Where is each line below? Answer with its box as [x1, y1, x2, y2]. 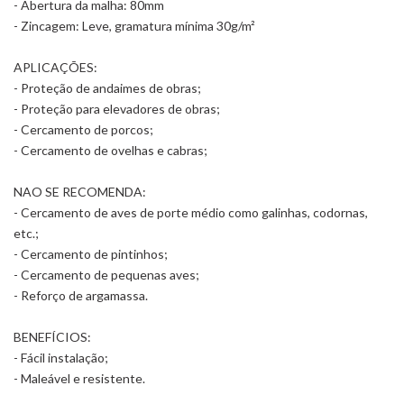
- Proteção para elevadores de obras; [14, 101, 220, 116]
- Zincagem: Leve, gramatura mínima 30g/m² [14, 18, 255, 33]
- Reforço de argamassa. [14, 288, 148, 303]
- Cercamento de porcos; [14, 122, 153, 137]
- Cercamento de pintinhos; [14, 246, 168, 262]
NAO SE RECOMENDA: [14, 184, 146, 199]
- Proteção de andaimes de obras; [14, 80, 201, 96]
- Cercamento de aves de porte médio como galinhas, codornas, [14, 205, 368, 220]
